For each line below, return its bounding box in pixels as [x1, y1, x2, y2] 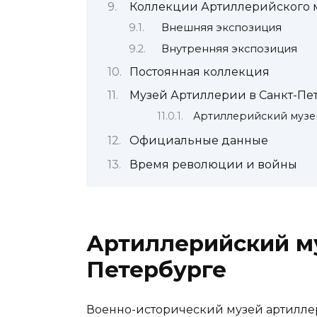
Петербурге [86, 255, 226, 283]
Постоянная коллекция [129, 64, 270, 79]
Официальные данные [129, 134, 268, 148]
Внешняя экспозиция [161, 21, 282, 35]
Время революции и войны [129, 157, 297, 171]
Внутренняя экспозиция [161, 42, 298, 55]
